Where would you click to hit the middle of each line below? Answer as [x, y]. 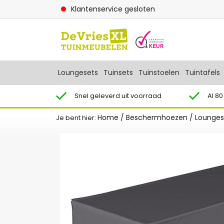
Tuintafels [202, 72]
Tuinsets [118, 72]
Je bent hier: [77, 118]
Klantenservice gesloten [113, 9]
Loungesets [78, 72]
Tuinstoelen [159, 72]
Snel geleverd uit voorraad [118, 96]
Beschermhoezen [157, 117]
